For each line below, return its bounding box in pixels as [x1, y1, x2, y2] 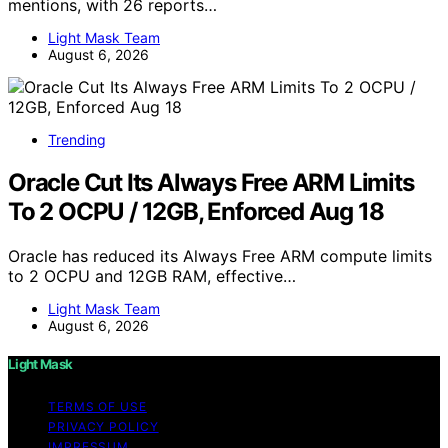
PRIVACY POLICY [48, 418, 159, 434]
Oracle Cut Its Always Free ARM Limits [8, 168, 414, 198]
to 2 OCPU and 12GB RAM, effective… [8, 266, 296, 287]
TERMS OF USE [48, 398, 147, 414]
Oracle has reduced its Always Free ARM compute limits [8, 246, 432, 267]
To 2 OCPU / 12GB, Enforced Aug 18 [8, 197, 384, 227]
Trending [48, 131, 106, 149]
